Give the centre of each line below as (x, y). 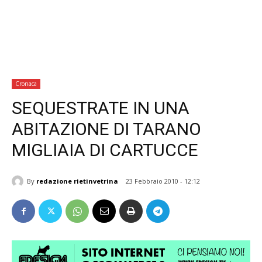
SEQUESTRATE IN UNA (101, 108)
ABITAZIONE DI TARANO (106, 129)
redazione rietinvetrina (77, 181)
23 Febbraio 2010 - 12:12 (163, 181)
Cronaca (26, 84)
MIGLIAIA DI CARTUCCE (105, 150)
